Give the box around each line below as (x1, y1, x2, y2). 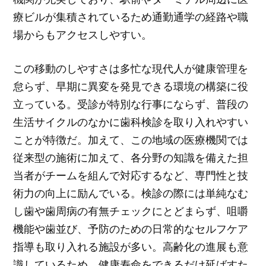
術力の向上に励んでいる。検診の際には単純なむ (13, 185, 249, 200)
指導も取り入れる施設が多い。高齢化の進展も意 (13, 239, 249, 254)
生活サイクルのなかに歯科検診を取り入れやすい (13, 114, 249, 129)
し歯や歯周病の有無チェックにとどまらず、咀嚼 (13, 203, 249, 218)
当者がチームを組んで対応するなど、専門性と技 (13, 167, 249, 182)
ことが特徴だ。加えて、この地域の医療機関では (13, 132, 249, 147)
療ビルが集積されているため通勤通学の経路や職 (13, 9, 249, 24)
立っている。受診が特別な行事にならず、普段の (13, 96, 249, 111)
